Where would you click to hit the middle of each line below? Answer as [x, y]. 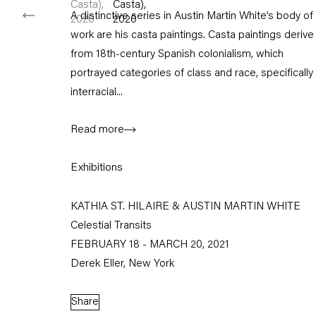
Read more [97, 130]
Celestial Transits [111, 226]
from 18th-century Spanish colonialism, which [177, 54]
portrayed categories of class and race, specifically [192, 73]
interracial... [97, 92]
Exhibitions [97, 168]
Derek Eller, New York [122, 265]
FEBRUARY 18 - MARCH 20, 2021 [150, 245]
